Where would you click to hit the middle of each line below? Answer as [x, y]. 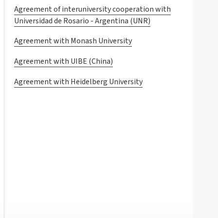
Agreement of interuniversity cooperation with [92, 9]
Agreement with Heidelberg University [78, 82]
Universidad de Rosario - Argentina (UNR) [82, 21]
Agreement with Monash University [73, 41]
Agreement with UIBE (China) [63, 62]
